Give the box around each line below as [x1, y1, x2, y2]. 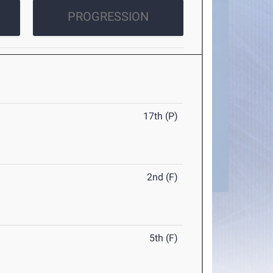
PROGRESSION [67, 9, 149, 24]
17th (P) [143, 110, 179, 122]
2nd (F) [147, 171, 179, 183]
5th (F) [149, 232, 179, 244]
